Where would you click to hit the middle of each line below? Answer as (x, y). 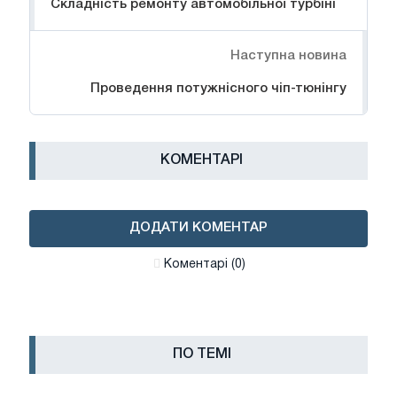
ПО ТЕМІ (202, 354)
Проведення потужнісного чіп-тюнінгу (218, 88)
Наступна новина (288, 55)
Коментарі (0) (205, 264)
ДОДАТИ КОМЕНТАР (198, 227)
